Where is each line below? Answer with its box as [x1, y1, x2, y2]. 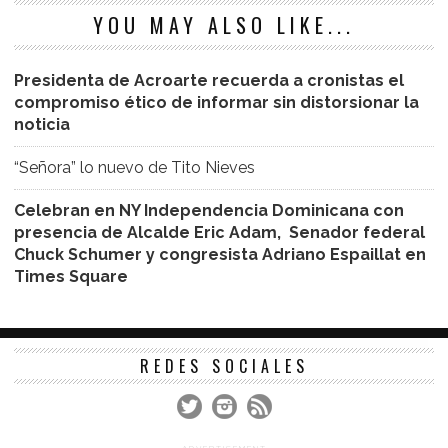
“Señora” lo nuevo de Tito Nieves [14, 158, 255, 178]
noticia [14, 115, 70, 135]
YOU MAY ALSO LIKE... [93, 10, 355, 41]
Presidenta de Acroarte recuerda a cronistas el [14, 71, 404, 91]
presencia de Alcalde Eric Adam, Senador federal [14, 223, 425, 243]
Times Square [14, 267, 128, 287]
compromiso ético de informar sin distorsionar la [14, 93, 419, 113]
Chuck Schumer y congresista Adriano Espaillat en [14, 245, 426, 265]
